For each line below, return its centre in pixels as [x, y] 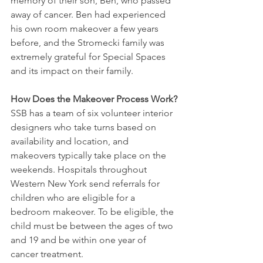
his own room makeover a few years [86, 28]
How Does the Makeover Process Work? [94, 99]
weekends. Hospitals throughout [80, 169]
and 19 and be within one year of [80, 240]
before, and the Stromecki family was [89, 42]
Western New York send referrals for [86, 183]
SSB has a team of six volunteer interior [93, 113]
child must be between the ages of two [93, 225]
